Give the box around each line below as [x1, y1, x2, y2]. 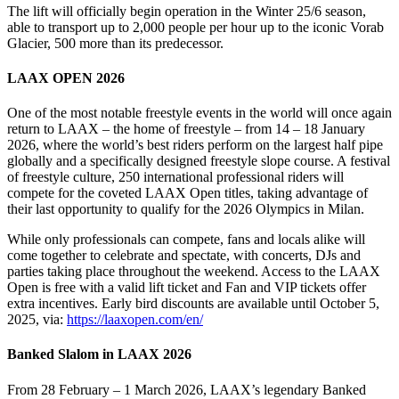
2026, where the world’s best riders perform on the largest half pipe [7, 137, 383, 153]
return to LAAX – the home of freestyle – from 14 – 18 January [7, 121, 365, 137]
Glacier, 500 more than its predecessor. [7, 35, 224, 51]
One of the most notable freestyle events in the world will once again [7, 105, 392, 121]
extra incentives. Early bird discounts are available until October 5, [7, 296, 379, 312]
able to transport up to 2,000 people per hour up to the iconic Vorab [7, 19, 384, 35]
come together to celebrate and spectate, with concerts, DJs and [7, 248, 361, 264]
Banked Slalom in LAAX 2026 [7, 346, 191, 362]
